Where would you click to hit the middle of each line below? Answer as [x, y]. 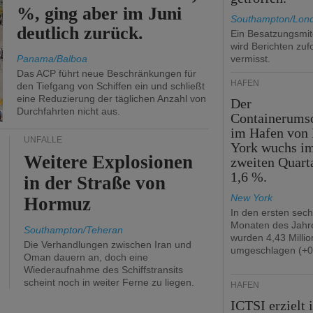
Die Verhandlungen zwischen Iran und [108, 245]
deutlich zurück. [80, 33]
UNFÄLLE [43, 140]
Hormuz [58, 204]
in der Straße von [95, 183]
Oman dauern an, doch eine [86, 257]
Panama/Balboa [52, 59]
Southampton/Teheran [73, 230]
